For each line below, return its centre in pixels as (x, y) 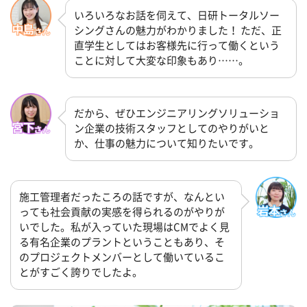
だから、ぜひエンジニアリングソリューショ (177, 114)
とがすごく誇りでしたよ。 (81, 272)
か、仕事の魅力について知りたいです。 (167, 144)
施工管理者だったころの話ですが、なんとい (122, 197)
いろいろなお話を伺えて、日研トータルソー (177, 15)
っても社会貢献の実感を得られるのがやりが (122, 212)
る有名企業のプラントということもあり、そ (122, 242)
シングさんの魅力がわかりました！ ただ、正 (178, 30)
